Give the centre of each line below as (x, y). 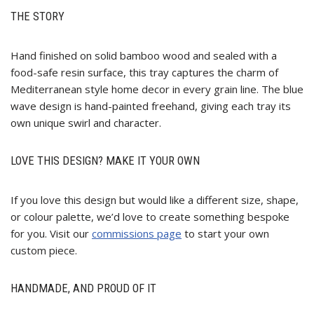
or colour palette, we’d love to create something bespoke (150, 217)
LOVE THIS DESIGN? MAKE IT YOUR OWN (105, 161)
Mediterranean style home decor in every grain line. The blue (157, 89)
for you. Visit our (51, 234)
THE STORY (37, 17)
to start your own (225, 234)
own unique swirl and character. (86, 123)
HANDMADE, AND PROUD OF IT (83, 289)
